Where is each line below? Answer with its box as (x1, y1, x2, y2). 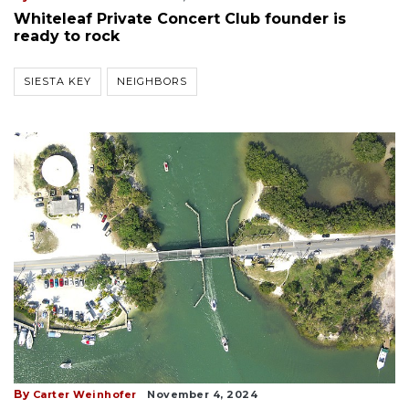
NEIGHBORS (117, 75, 187, 89)
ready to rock (14, 27, 120, 46)
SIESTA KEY (24, 75, 91, 89)
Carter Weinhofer (32, 388, 137, 402)
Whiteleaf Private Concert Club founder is (14, 10, 346, 28)
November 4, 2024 (147, 388, 257, 402)
